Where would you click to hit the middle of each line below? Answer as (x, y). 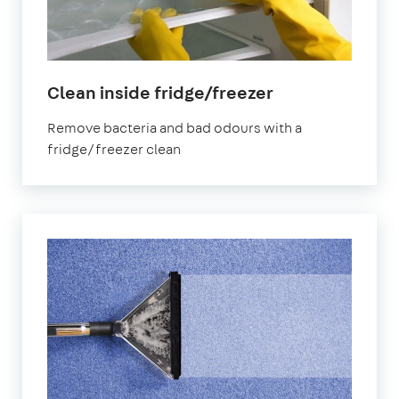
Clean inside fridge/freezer (160, 92)
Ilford (296, 112)
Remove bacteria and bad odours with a (175, 127)
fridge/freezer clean (114, 149)
